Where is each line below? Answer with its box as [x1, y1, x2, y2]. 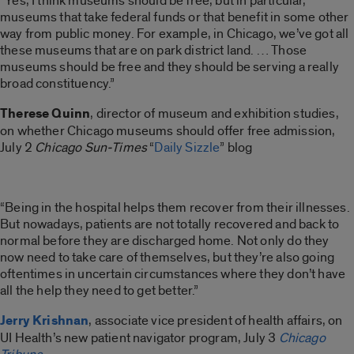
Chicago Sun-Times [35, 138, 148, 156]
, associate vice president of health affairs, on [88, 311, 343, 329]
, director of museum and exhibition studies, [90, 104, 339, 122]
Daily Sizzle [154, 138, 220, 156]
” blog [220, 138, 253, 156]
